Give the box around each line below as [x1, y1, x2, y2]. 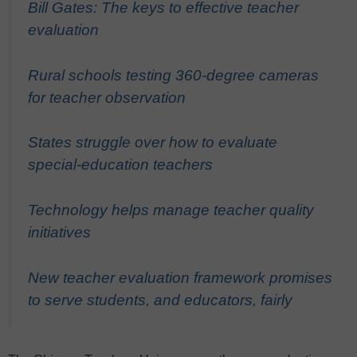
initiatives [28, 224, 91, 241]
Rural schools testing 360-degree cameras [28, 66, 319, 84]
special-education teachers [28, 156, 213, 174]
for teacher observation [28, 88, 186, 106]
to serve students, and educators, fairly [28, 291, 292, 308]
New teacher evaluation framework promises [28, 269, 332, 286]
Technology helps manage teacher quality [28, 202, 314, 219]
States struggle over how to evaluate [28, 134, 277, 151]
